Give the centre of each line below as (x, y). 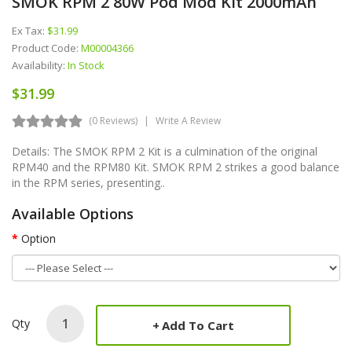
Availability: (40, 65)
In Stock (86, 65)
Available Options (73, 213)
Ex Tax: (29, 30)
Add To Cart (198, 325)
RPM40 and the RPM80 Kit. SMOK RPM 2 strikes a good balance (176, 167)
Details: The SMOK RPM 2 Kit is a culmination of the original (165, 151)
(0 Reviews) (113, 120)
